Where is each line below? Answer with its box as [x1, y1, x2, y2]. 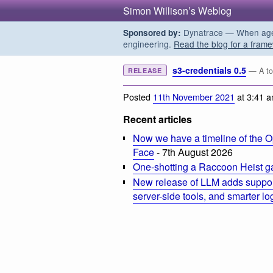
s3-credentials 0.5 [172, 64, 246, 76]
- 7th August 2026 [154, 144, 233, 159]
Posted [123, 90, 153, 103]
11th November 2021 [153, 90, 235, 103]
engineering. [123, 38, 174, 50]
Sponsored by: [123, 27, 181, 38]
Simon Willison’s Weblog [123, 4, 232, 18]
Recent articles [123, 112, 192, 126]
